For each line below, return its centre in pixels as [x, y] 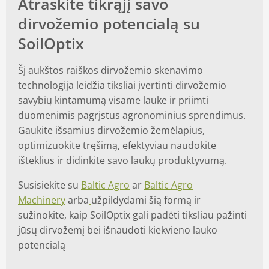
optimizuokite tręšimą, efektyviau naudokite [117, 145]
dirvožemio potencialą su [109, 23]
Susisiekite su [50, 185]
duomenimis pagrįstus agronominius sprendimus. [132, 115]
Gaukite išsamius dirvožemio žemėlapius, [111, 130]
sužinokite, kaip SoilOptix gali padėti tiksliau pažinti [132, 215]
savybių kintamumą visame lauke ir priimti [113, 100]
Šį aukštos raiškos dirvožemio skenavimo [110, 70]
